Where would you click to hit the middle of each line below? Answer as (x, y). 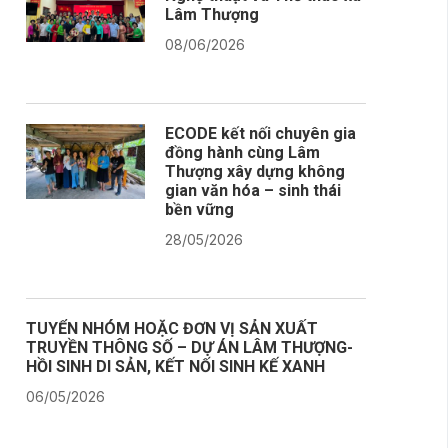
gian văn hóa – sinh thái (253, 190)
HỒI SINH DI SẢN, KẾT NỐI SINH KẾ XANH (175, 366)
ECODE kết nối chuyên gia (260, 133)
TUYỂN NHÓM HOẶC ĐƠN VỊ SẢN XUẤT (172, 328)
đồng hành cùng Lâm (242, 152)
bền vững (199, 209)
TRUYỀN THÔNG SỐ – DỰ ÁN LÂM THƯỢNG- (189, 347)
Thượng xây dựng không (255, 171)
